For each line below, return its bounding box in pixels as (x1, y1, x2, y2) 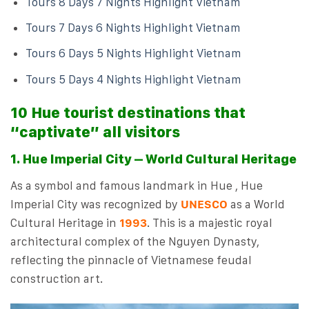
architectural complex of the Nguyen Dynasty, (10, 234, 259, 248)
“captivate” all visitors (10, 123, 180, 141)
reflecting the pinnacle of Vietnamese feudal (10, 252, 252, 267)
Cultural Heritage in (10, 215, 119, 230)
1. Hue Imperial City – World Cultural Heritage (10, 151, 297, 168)
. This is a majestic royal (147, 215, 272, 230)
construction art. (10, 271, 103, 286)
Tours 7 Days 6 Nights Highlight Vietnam (26, 21, 241, 35)
